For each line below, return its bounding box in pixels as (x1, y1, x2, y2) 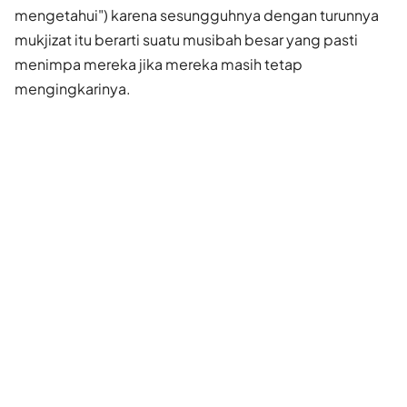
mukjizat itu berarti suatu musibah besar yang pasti (15, 29, 358, 49)
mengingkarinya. (15, 78, 131, 98)
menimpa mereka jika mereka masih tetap (15, 54, 303, 74)
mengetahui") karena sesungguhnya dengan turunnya (15, 5, 379, 25)
